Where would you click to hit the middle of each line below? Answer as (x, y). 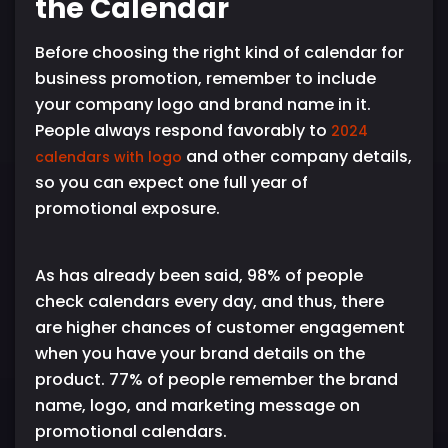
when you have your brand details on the (200, 353)
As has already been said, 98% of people (199, 275)
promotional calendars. (131, 431)
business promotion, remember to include (205, 78)
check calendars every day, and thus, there (209, 301)
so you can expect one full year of (171, 182)
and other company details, (297, 156)
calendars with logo (108, 156)
